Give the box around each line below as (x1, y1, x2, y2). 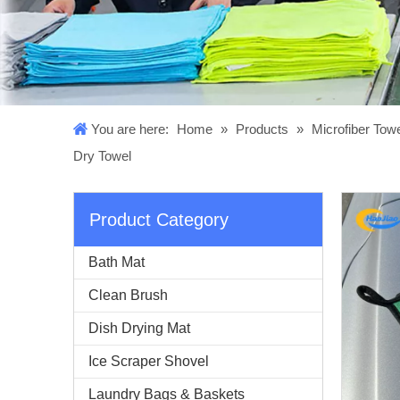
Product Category (89, 210, 229, 230)
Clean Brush (88, 287, 168, 304)
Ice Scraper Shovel (88, 354, 209, 370)
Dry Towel (73, 148, 131, 164)
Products (236, 121, 288, 137)
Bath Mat (88, 254, 145, 271)
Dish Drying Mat (88, 321, 190, 337)
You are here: (87, 121, 172, 137)
